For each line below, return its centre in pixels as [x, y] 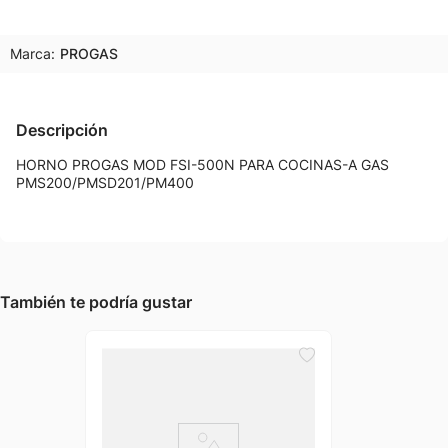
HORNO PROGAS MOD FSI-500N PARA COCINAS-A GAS [202, 164]
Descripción [62, 130]
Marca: [32, 53]
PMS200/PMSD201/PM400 [105, 182]
